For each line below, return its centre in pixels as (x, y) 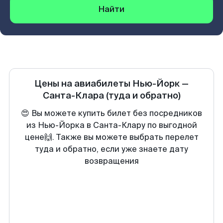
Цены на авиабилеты (83, 84)
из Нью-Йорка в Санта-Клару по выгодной (111, 125)
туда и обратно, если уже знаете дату (111, 149)
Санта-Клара (73, 96)
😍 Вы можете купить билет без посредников (111, 113)
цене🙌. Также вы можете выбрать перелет (111, 137)
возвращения (111, 161)
